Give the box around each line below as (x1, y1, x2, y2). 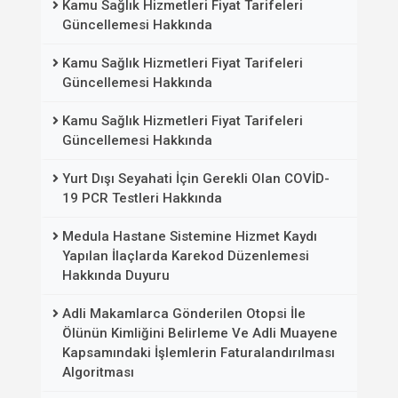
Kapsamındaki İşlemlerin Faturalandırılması (62, 345, 335, 361)
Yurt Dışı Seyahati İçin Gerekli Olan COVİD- (62, 171, 330, 187)
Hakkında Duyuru (62, 267, 170, 283)
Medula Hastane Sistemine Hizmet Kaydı (62, 228, 317, 244)
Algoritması (62, 364, 134, 380)
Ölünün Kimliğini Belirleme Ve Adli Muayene (62, 325, 338, 341)
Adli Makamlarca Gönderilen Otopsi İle (62, 306, 306, 322)
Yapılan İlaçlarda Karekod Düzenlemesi (62, 248, 309, 264)
